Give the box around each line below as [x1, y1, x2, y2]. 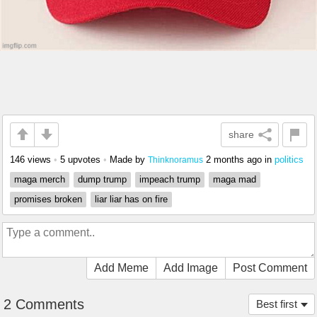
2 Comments [4, 296, 84, 312]
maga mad [213, 173, 256, 185]
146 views [10, 154, 51, 165]
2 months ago [206, 154, 262, 165]
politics [275, 154, 304, 165]
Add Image [163, 261, 218, 274]
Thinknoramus [148, 154, 203, 164]
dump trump [78, 173, 127, 185]
